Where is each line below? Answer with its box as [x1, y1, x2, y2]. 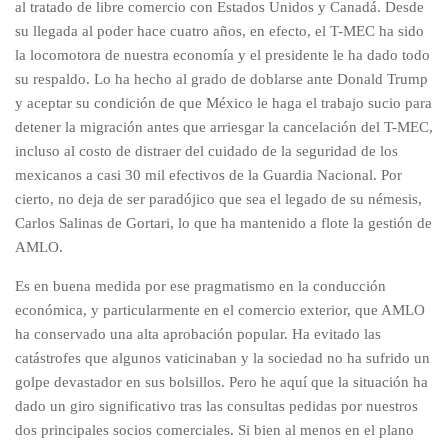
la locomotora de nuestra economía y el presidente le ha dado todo [15, 47, 430, 64]
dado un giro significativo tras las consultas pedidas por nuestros [15, 398, 418, 415]
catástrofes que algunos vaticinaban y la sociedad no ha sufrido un [15, 350, 430, 367]
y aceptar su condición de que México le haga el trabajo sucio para [15, 95, 432, 112]
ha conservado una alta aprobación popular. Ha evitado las [15, 326, 381, 343]
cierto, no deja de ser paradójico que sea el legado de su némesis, [15, 191, 422, 208]
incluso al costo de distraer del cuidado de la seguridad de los [15, 143, 398, 160]
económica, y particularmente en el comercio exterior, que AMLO [15, 302, 425, 319]
